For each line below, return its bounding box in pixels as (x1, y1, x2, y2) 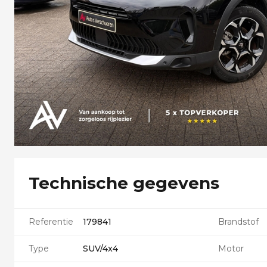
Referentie (29, 216, 73, 227)
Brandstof (218, 216, 259, 227)
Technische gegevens (29, 173, 219, 193)
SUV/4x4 (83, 243, 119, 254)
